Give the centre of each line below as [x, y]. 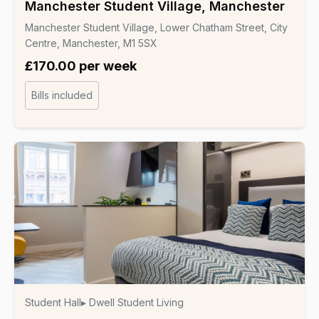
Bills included [62, 95]
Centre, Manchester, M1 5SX [91, 43]
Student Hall [53, 302]
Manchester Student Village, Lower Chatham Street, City [156, 27]
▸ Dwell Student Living [132, 302]
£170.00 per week [81, 66]
